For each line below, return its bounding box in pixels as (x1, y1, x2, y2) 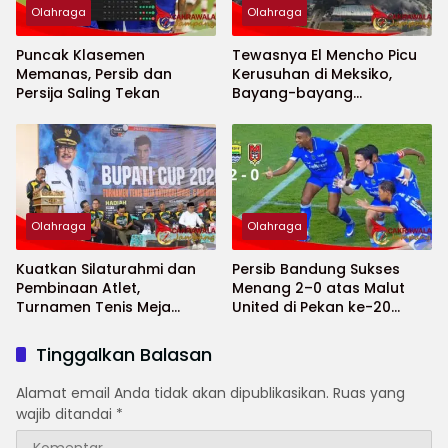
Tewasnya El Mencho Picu (232, 45, 417, 66)
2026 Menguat (232, 121, 337, 142)
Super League (232, 316, 331, 337)
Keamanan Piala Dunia (232, 102, 396, 123)
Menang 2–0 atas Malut (232, 278, 405, 299)
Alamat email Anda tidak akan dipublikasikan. (16, 383, 329, 404)
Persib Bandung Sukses (232, 259, 400, 280)
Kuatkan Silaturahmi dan (16, 259, 167, 280)
